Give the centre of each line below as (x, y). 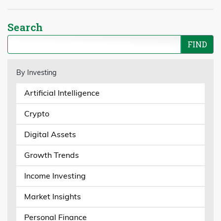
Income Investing (55, 176)
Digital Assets (50, 134)
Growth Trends (51, 155)
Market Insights (52, 197)
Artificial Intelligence (62, 93)
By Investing (36, 73)
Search (25, 27)
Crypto (37, 114)
